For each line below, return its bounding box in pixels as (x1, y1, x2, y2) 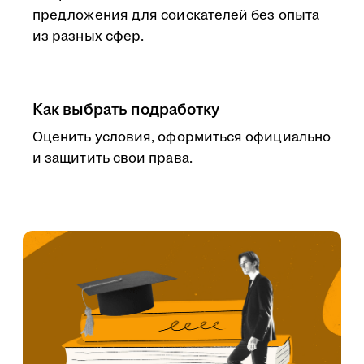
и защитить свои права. (32, 149, 193, 168)
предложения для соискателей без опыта (32, 6, 319, 25)
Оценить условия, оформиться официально (32, 128, 331, 147)
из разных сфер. (32, 27, 145, 46)
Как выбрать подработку (32, 98, 219, 121)
